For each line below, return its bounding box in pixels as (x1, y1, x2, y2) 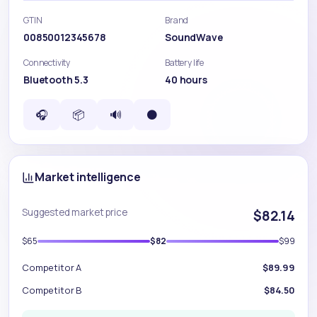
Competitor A (22, 261, 82, 274)
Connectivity (23, 57, 71, 69)
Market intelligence (35, 169, 141, 185)
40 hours (165, 73, 207, 86)
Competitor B (22, 284, 83, 296)
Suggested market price (22, 206, 127, 219)
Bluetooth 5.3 (23, 73, 88, 86)
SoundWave (165, 30, 223, 44)
